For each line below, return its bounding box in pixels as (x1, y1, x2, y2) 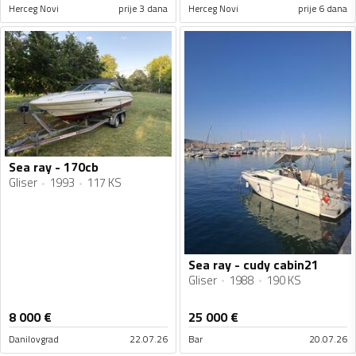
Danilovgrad (9, 331, 59, 346)
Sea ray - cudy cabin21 (188, 254, 319, 274)
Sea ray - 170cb (9, 157, 99, 176)
